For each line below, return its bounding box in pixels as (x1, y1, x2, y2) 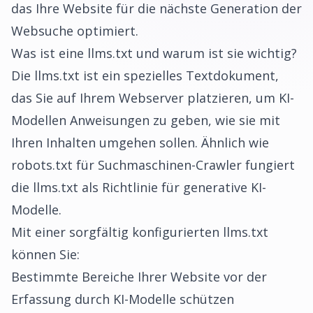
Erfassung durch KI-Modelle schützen (11, 291, 234, 307)
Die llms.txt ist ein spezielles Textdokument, (11, 67, 279, 84)
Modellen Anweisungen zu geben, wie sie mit (11, 112, 280, 129)
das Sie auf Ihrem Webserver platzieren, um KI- (11, 89, 294, 106)
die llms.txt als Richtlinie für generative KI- (11, 179, 266, 196)
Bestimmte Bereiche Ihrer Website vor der (11, 268, 267, 285)
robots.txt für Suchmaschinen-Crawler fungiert (11, 156, 295, 173)
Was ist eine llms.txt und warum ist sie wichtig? (11, 45, 297, 61)
